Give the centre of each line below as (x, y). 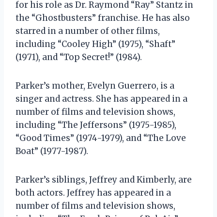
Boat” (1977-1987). (52, 151)
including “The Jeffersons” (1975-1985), (96, 125)
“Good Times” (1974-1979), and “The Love (101, 138)
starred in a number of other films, (88, 31)
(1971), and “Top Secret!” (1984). (79, 57)
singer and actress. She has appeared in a (101, 99)
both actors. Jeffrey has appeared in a (93, 193)
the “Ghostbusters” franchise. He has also (103, 18)
